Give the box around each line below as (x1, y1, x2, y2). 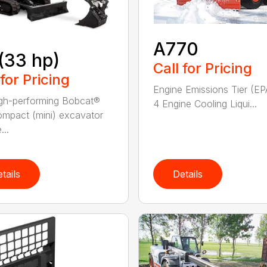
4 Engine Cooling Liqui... (153, 97, 257, 110)
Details (172, 167, 203, 180)
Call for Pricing (153, 59, 252, 77)
